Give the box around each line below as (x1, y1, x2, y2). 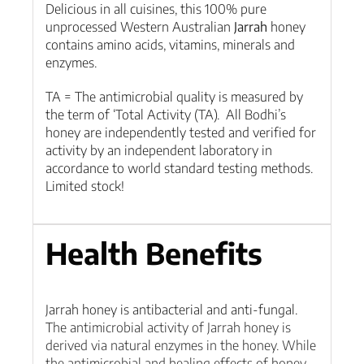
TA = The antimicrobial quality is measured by (45, 89, 303, 106)
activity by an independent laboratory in (45, 142, 272, 159)
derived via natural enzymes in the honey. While (45, 337, 316, 354)
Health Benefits (45, 234, 262, 271)
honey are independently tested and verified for (45, 124, 316, 141)
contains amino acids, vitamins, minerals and (45, 37, 295, 54)
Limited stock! (45, 178, 124, 195)
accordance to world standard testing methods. (45, 160, 313, 177)
